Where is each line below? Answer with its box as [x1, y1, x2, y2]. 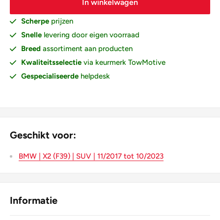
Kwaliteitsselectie [21, 58, 84, 67]
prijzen [49, 17, 74, 26]
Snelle [21, 30, 42, 39]
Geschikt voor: [10, 129, 76, 141]
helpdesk [79, 72, 110, 81]
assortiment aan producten [41, 44, 133, 53]
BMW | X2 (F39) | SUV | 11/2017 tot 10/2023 [19, 152, 164, 161]
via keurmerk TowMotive [83, 58, 166, 67]
